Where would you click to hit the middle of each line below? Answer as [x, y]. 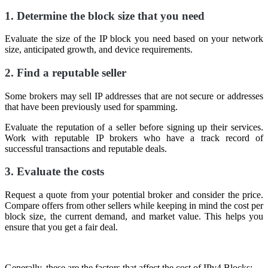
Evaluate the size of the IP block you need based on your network [134, 39]
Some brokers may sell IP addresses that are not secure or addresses [134, 96]
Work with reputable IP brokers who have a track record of [134, 138]
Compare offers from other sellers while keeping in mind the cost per [134, 206]
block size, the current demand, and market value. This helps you [134, 217]
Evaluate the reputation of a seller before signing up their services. [134, 127]
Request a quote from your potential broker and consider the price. [134, 195]
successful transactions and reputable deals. [86, 148]
